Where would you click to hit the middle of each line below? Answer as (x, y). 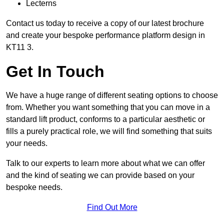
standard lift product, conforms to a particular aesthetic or (105, 119)
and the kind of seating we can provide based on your (100, 175)
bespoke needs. (34, 187)
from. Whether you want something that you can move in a (108, 107)
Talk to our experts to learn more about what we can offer (105, 163)
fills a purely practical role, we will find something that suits (109, 131)
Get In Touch (55, 71)
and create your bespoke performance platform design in (105, 35)
